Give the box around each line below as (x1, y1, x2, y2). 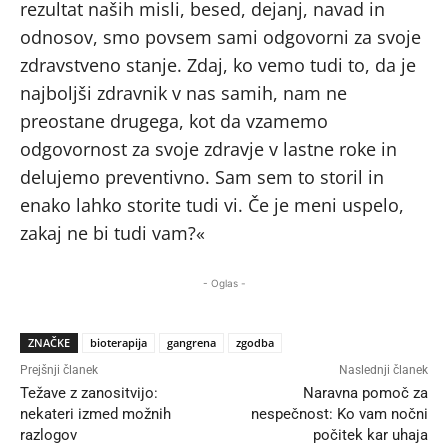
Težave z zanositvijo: (20, 383, 158, 402)
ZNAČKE (28, 334, 70, 350)
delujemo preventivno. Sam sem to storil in (20, 164, 384, 189)
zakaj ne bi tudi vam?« (20, 220, 205, 245)
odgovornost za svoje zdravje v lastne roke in (20, 136, 397, 161)
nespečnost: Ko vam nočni (250, 404, 428, 423)
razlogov (20, 425, 77, 444)
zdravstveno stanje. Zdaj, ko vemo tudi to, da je (20, 52, 416, 77)
